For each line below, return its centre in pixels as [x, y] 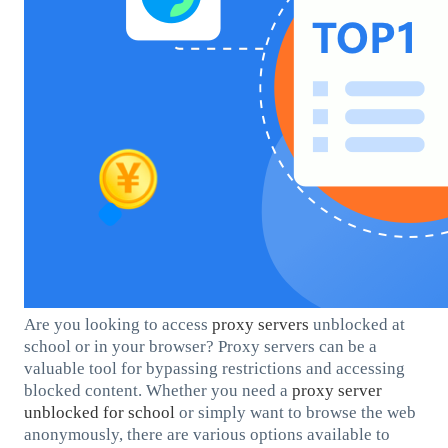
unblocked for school [99, 412]
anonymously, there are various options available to [206, 434]
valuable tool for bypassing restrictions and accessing [214, 368]
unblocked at [356, 324]
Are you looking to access [117, 324]
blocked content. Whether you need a [157, 390]
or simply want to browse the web [295, 412]
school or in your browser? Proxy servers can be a [200, 346]
